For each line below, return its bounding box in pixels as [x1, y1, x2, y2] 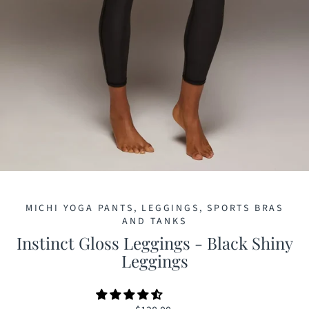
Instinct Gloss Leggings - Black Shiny [16, 231, 293, 254]
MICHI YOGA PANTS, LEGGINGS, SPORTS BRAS [25, 201, 284, 216]
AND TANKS [122, 215, 187, 229]
